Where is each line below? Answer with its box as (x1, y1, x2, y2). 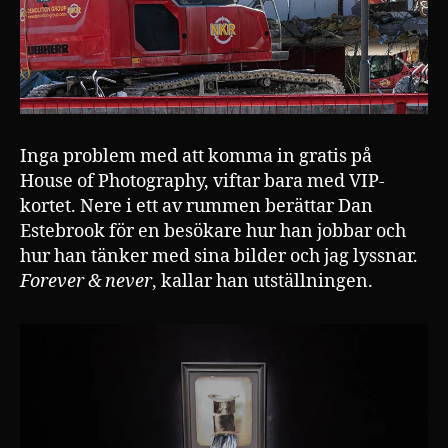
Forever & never (20, 269, 152, 293)
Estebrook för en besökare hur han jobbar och (20, 219, 406, 243)
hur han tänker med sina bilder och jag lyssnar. (20, 244, 418, 268)
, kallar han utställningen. (152, 269, 373, 293)
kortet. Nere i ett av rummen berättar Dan (20, 194, 373, 218)
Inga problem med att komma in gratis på (20, 144, 372, 168)
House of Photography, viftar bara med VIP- (20, 169, 385, 193)
